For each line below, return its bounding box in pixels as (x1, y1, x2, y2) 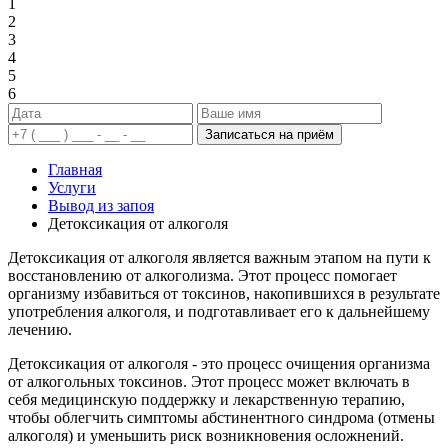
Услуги (48, 178, 96, 196)
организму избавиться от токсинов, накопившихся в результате (8, 284, 440, 302)
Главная (48, 160, 102, 178)
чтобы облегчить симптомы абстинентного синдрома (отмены (8, 408, 435, 426)
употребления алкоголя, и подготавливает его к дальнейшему (8, 302, 430, 320)
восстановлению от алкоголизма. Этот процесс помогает (8, 266, 397, 284)
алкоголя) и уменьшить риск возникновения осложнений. (8, 426, 404, 444)
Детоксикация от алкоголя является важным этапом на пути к (8, 248, 431, 266)
